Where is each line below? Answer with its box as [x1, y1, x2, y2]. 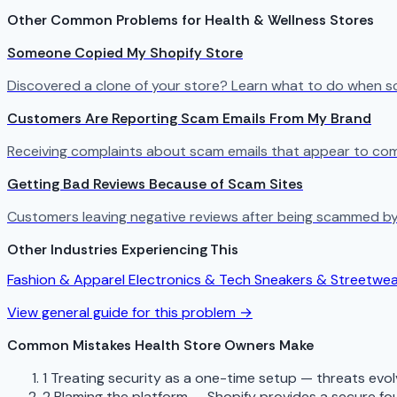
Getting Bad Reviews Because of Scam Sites [7, 174, 303, 193]
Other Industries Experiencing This [7, 239, 238, 259]
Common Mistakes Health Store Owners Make [7, 336, 314, 355]
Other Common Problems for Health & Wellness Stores [7, 10, 374, 29]
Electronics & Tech [128, 270, 254, 290]
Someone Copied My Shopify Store [7, 43, 243, 62]
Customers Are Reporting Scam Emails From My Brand [7, 108, 371, 128]
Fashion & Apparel [7, 270, 128, 290]
